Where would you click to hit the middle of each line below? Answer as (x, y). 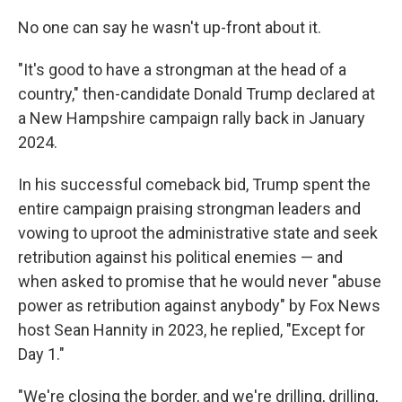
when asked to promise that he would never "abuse (200, 281)
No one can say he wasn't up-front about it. (170, 27)
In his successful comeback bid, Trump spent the (194, 184)
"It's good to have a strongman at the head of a (182, 70)
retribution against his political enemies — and (180, 257)
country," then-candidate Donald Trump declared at (197, 94)
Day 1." (41, 354)
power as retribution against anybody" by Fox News (199, 306)
